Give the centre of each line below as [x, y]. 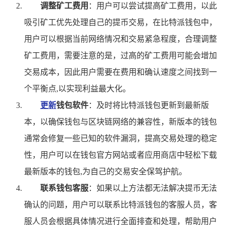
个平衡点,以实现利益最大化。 [77, 88]
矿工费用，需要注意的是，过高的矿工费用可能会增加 [121, 55]
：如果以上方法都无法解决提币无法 [153, 188]
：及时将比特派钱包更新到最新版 [149, 105]
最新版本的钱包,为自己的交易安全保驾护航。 [105, 171]
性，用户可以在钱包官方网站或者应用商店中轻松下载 [121, 155]
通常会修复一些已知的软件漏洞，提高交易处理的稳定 [121, 138]
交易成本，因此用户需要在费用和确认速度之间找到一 [121, 72]
